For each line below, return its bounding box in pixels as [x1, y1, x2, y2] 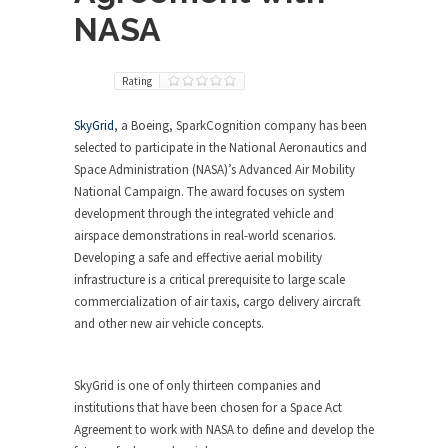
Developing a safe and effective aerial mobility [74, 249, 322, 266]
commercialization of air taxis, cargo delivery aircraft [74, 293, 361, 310]
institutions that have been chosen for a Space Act [74, 399, 342, 416]
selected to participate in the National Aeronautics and [74, 139, 367, 156]
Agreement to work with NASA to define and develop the [74, 421, 374, 438]
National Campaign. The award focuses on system [74, 183, 345, 200]
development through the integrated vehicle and [74, 205, 334, 222]
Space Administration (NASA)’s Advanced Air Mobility [74, 161, 355, 178]
